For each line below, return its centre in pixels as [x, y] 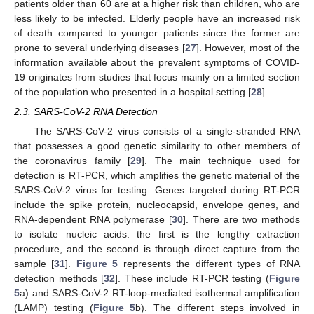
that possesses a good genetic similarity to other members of [157, 145]
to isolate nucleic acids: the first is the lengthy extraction [157, 234]
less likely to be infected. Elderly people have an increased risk [157, 18]
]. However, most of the [248, 47]
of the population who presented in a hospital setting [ [132, 91]
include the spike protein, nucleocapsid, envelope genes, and [157, 204]
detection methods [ [59, 278]
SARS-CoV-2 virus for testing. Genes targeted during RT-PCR [157, 190]
